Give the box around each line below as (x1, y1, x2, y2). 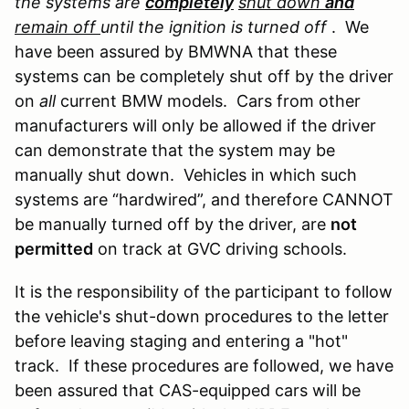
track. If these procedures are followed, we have (15, 355, 393, 375)
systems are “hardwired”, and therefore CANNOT (15, 189, 393, 209)
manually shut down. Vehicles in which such (15, 164, 357, 184)
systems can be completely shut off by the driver (15, 66, 393, 86)
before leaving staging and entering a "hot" (15, 330, 348, 351)
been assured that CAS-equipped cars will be (15, 380, 361, 400)
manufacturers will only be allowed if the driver (15, 115, 376, 135)
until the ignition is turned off (100, 16, 331, 37)
